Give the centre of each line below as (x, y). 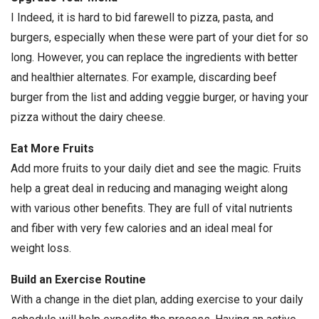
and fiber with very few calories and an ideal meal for (142, 229)
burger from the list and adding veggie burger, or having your (159, 98)
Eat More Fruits (52, 149)
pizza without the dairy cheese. (88, 117)
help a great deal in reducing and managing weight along (149, 189)
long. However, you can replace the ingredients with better (154, 58)
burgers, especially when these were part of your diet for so (159, 38)
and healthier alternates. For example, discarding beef (144, 78)
